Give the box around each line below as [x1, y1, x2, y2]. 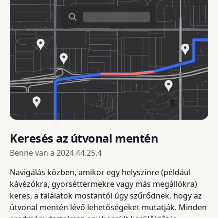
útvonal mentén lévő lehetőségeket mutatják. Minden [10, 202, 207, 213]
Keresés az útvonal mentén [10, 130, 158, 146]
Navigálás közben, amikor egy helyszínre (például [10, 167, 191, 178]
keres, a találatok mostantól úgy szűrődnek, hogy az [10, 190, 202, 201]
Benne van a [10, 147, 56, 159]
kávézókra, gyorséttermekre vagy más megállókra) [10, 179, 197, 190]
